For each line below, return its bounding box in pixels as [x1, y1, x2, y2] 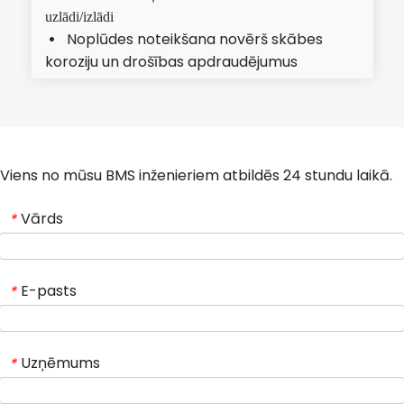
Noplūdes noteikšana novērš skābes [67, 29, 323, 50]
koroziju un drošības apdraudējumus [45, 51, 298, 73]
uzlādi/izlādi [45, 9, 114, 24]
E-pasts [21, 280, 77, 302]
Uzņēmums [21, 353, 100, 374]
